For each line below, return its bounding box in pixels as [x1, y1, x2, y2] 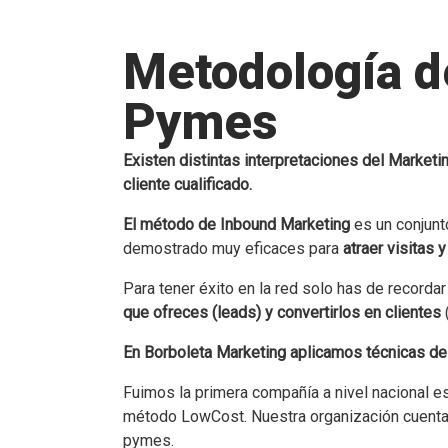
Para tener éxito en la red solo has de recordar [123, 278, 446, 298]
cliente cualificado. [123, 174, 252, 194]
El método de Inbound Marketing [123, 214, 350, 234]
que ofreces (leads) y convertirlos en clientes [123, 302, 441, 322]
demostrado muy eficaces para [123, 238, 343, 258]
